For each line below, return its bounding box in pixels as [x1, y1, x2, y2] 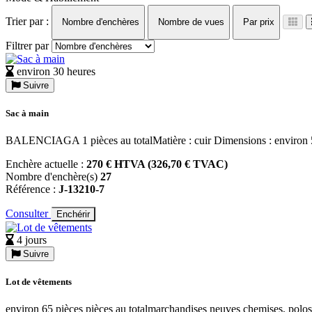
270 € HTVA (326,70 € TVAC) [86, 157, 228, 170]
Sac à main [6, 107, 49, 118]
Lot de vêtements [6, 276, 72, 288]
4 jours [17, 233, 47, 246]
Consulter [6, 207, 51, 219]
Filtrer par [6, 39, 49, 52]
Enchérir [56, 208, 90, 219]
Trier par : [6, 15, 49, 27]
